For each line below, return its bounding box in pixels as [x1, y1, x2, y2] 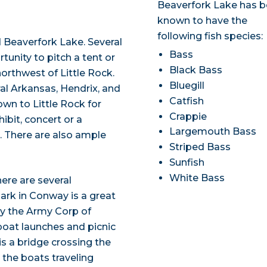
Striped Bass [169, 141, 231, 153]
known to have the [157, 15, 248, 27]
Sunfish [169, 157, 205, 169]
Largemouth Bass [169, 126, 257, 138]
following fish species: [157, 30, 263, 42]
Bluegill [169, 80, 205, 92]
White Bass [169, 172, 225, 184]
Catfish [169, 95, 204, 107]
